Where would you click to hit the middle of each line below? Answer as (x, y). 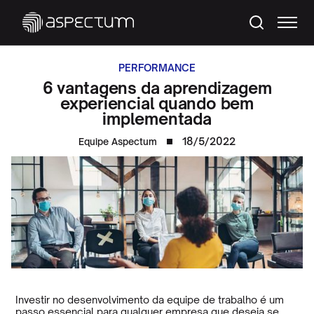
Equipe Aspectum (117, 141)
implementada (157, 118)
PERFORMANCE (157, 68)
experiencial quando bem (157, 103)
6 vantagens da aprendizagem (157, 88)
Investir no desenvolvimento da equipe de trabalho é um (150, 299)
